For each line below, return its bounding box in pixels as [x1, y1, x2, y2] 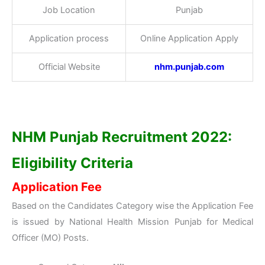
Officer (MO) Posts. [12, 232, 89, 243]
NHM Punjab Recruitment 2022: [12, 128, 232, 146]
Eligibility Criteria [12, 154, 133, 172]
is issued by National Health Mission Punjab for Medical [12, 216, 253, 227]
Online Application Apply [140, 33, 238, 44]
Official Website [38, 61, 100, 72]
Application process [29, 33, 109, 44]
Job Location [43, 4, 95, 15]
